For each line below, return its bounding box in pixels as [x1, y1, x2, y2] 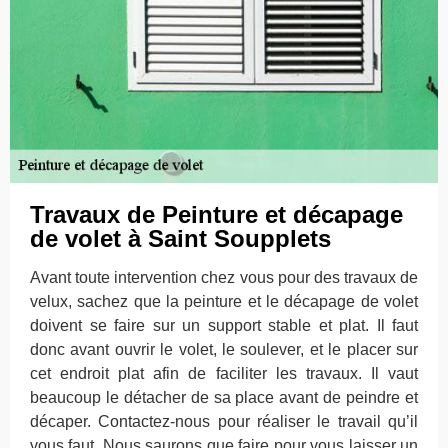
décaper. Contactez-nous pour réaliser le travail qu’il [30, 413, 418, 430]
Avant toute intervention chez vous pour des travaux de [30, 269, 418, 286]
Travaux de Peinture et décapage [30, 201, 403, 228]
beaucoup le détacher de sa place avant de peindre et [30, 389, 418, 406]
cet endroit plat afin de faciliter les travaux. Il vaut [30, 365, 418, 382]
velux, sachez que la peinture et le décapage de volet [30, 293, 418, 310]
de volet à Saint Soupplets [30, 225, 331, 252]
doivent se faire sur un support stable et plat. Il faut [30, 317, 418, 334]
